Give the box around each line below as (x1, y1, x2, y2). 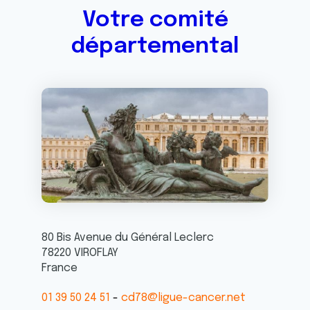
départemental (71, 35, 239, 58)
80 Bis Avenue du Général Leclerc (42, 231, 214, 244)
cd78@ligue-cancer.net (121, 291, 246, 304)
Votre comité (82, 9, 228, 32)
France (42, 262, 77, 274)
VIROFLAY (74, 246, 118, 259)
